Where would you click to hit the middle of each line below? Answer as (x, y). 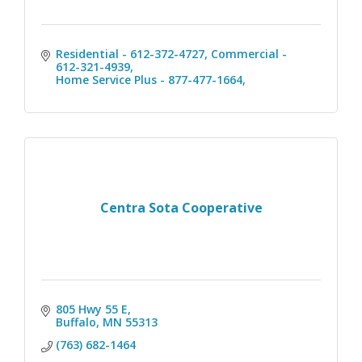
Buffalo (76, 322)
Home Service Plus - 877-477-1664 (149, 79)
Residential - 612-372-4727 (130, 53)
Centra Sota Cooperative (181, 208)
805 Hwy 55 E (91, 309)
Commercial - (248, 53)
